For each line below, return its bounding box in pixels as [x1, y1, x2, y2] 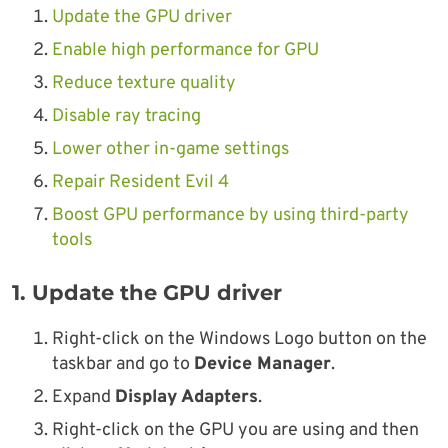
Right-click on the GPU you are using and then [52, 419, 419, 443]
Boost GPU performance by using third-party [52, 204, 409, 228]
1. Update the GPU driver [12, 280, 282, 306]
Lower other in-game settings [52, 138, 289, 162]
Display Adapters [115, 386, 258, 410]
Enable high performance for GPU [52, 39, 319, 63]
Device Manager [194, 353, 331, 377]
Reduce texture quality [52, 72, 236, 96]
